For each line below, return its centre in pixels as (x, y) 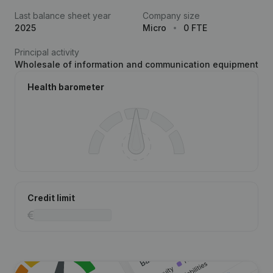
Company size (171, 16)
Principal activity (47, 52)
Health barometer (66, 87)
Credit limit (51, 198)
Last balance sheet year (63, 16)
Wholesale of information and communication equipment (136, 64)
